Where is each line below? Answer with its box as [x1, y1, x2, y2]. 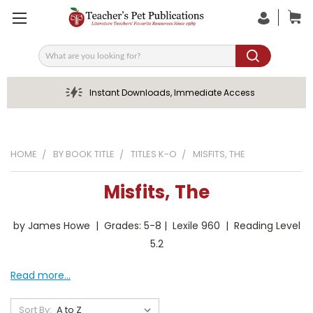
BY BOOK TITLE [53, 147, 115, 161]
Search [38, 53, 73, 68]
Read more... [10, 268, 71, 282]
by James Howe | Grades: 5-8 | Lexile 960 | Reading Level [13, 219, 300, 233]
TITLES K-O [131, 147, 177, 161]
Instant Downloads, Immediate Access [89, 87, 255, 99]
